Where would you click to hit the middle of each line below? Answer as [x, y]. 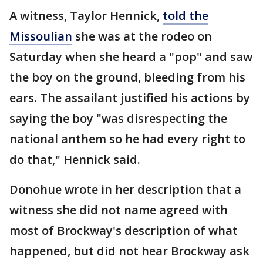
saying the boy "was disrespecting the [118, 118]
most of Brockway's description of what [124, 230]
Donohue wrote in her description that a [125, 189]
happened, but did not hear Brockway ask [129, 251]
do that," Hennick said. [75, 159]
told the [186, 15]
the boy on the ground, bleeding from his [127, 77]
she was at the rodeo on [142, 36]
